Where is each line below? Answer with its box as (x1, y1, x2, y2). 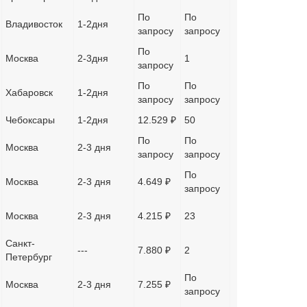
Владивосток (5, 19, 62, 29)
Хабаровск (5, 87, 53, 98)
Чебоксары (5, 114, 55, 125)
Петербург (5, 251, 52, 262)
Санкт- (5, 238, 35, 249)
